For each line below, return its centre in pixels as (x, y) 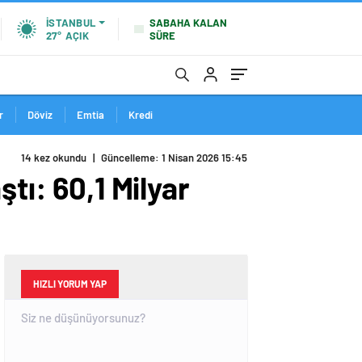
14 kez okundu (54, 158)
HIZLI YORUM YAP (70, 284)
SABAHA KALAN (188, 22)
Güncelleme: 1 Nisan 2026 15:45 (174, 158)
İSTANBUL (71, 23)
